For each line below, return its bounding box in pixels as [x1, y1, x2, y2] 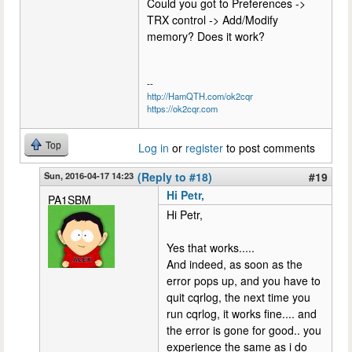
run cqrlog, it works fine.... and [167, 305, 317, 321]
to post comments [223, 139, 315, 156]
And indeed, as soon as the [167, 255, 302, 272]
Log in [138, 139, 169, 156]
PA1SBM [48, 191, 91, 207]
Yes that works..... [167, 239, 255, 255]
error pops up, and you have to [167, 272, 321, 288]
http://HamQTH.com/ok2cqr [147, 89, 253, 102]
